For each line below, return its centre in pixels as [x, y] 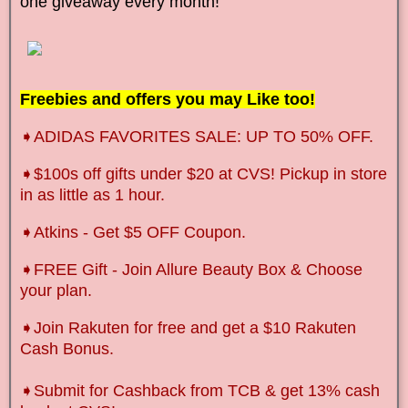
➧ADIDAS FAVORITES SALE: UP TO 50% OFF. [197, 137]
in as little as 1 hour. [92, 195]
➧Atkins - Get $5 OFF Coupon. [133, 233]
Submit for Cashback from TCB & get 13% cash [207, 391]
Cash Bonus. [67, 349]
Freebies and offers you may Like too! [168, 100]
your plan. [56, 291]
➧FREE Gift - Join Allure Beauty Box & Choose [191, 270]
